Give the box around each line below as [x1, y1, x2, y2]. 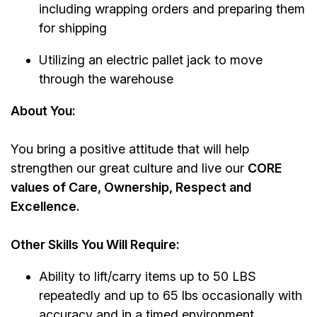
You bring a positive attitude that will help [11, 142, 249, 157]
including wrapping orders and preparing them [39, 1, 305, 17]
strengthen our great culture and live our [11, 161, 248, 176]
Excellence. [11, 199, 80, 214]
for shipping [39, 21, 107, 36]
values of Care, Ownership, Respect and [11, 180, 251, 195]
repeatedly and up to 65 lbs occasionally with [39, 288, 302, 304]
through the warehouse [39, 71, 173, 87]
